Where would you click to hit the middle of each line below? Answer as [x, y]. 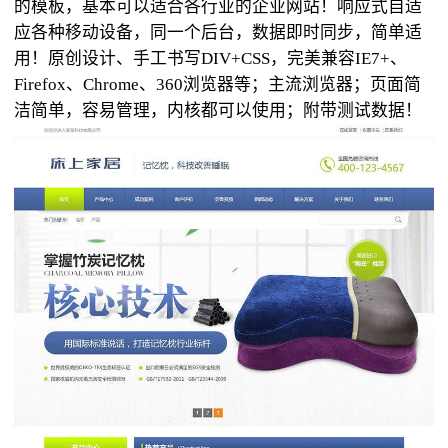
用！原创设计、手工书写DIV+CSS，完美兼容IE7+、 [210, 59]
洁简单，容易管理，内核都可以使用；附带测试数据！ [218, 111]
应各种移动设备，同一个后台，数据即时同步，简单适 [218, 33]
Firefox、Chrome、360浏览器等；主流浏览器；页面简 [217, 85]
